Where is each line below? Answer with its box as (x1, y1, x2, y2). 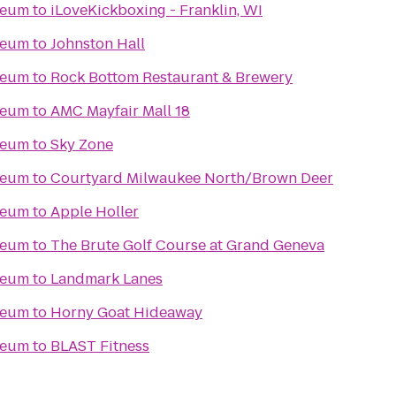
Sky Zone (50, 134, 113, 155)
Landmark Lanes (50, 269, 163, 289)
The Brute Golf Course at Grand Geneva (50, 235, 324, 255)
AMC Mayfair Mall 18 (50, 101, 190, 121)
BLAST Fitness (50, 336, 149, 356)
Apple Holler (50, 202, 139, 222)
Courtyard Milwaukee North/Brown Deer (50, 168, 333, 188)
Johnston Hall (50, 34, 145, 54)
